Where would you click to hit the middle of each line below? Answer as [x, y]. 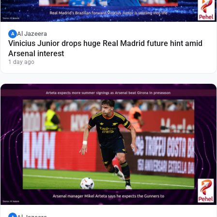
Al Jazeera [32, 34]
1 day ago [21, 62]
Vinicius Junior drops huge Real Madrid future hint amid [105, 43]
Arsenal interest [36, 53]
